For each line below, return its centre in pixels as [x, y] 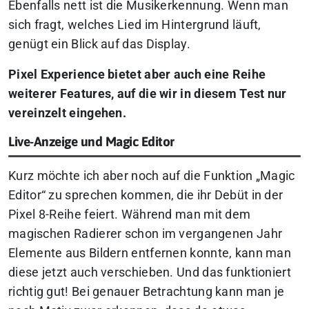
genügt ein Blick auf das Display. [99, 44]
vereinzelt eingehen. [68, 113]
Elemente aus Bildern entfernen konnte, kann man [150, 253]
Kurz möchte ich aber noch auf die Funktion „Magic [152, 176]
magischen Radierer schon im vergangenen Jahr [146, 233]
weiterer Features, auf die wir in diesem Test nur [148, 93]
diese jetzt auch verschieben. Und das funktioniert [150, 272]
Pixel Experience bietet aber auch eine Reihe [137, 74]
